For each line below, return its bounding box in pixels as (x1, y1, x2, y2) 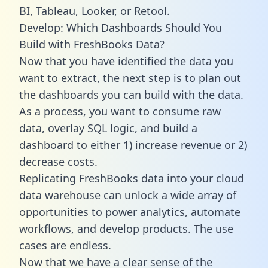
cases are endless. (19, 237, 111, 252)
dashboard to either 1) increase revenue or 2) (19, 137, 247, 152)
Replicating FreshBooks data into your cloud (19, 170, 244, 185)
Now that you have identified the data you (19, 53, 233, 68)
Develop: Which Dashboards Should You (19, 20, 222, 35)
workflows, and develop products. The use (19, 221, 233, 236)
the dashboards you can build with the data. (19, 87, 243, 102)
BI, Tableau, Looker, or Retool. (19, 3, 170, 18)
